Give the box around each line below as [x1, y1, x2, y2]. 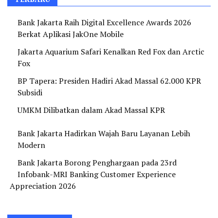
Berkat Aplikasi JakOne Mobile [18, 29, 124, 40]
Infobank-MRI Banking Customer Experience [18, 169, 176, 180]
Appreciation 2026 [10, 181, 76, 192]
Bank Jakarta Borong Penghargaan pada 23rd [18, 157, 177, 168]
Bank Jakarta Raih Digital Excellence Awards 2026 [18, 17, 191, 28]
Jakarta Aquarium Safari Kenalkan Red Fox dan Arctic [18, 46, 204, 57]
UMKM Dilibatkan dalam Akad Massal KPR [18, 105, 165, 116]
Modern [18, 140, 45, 151]
